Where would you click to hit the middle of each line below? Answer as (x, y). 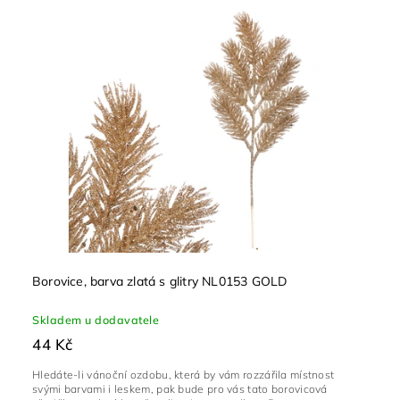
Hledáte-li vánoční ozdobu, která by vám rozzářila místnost (183, 375)
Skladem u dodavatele (96, 320)
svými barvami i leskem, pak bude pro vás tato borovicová (180, 389)
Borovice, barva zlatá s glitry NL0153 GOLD (160, 282)
